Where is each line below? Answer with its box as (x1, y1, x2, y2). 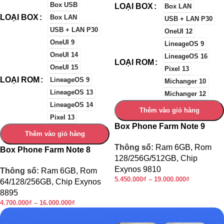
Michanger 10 (164, 77, 206, 85)
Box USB (50, 1, 77, 9)
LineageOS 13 (50, 88, 93, 96)
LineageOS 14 (50, 101, 93, 109)
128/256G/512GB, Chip (114, 154, 197, 163)
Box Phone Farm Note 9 (114, 122, 205, 131)
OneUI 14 (50, 51, 78, 59)
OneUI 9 (50, 38, 74, 46)
